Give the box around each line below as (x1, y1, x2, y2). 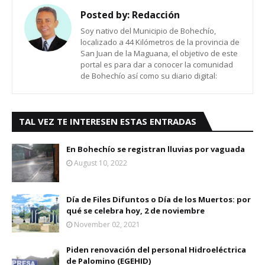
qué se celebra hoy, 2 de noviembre (66, 205, 205, 216)
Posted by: (80, 8, 130, 21)
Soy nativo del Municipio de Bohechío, (80, 25, 216, 36)
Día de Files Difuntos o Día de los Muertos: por (66, 194, 251, 205)
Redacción (130, 8, 180, 21)
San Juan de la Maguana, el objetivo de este (80, 48, 238, 59)
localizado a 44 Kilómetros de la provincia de (80, 37, 240, 47)
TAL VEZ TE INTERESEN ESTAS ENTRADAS (19, 115, 196, 127)
